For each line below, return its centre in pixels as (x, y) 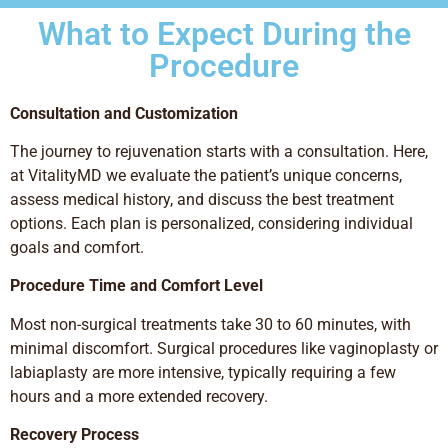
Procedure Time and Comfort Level (136, 286)
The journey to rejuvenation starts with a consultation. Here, (219, 152)
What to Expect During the (224, 33)
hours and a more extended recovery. (139, 396)
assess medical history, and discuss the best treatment (202, 200)
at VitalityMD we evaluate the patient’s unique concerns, (206, 176)
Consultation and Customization (124, 113)
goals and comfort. (77, 248)
